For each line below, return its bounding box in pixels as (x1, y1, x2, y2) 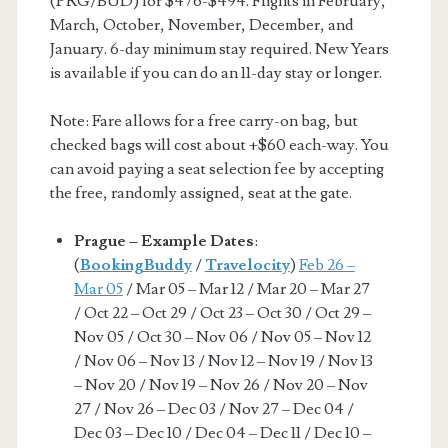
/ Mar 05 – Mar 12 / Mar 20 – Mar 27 (122, 278, 370, 299)
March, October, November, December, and (49, 14, 354, 35)
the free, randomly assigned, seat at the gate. (49, 182, 352, 203)
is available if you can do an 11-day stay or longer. (49, 62, 382, 83)
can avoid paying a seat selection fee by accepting (49, 158, 384, 179)
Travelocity (204, 254, 290, 275)
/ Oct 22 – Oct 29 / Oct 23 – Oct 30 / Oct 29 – (73, 302, 371, 323)
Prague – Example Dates (73, 230, 254, 251)
